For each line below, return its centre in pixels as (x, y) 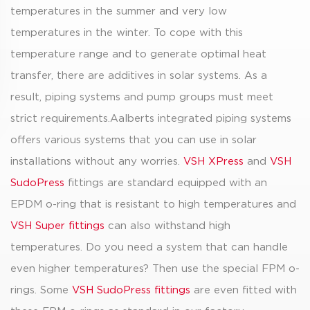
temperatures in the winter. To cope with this (127, 33)
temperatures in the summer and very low (119, 11)
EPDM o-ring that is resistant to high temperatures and (153, 204)
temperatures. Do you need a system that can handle (149, 247)
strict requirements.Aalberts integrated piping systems (151, 119)
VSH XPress (213, 162)
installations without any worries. (97, 162)
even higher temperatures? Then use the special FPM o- (155, 269)
